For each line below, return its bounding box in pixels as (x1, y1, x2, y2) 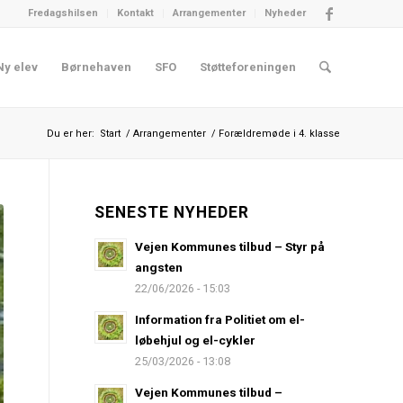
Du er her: (47, 128, 94, 139)
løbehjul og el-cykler (135, 333, 256, 347)
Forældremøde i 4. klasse (219, 128, 340, 139)
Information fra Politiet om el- (135, 312, 306, 327)
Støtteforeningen (199, 60, 296, 74)
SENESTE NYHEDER (94, 203, 250, 221)
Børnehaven (60, 60, 131, 74)
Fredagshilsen (28, 7, 98, 19)
